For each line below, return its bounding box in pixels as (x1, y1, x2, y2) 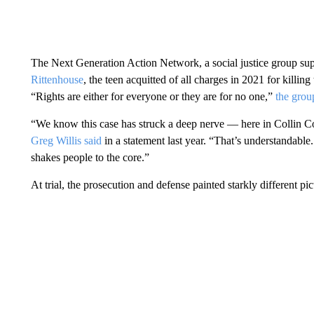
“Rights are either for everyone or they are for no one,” (30, 90, 275, 102)
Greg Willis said (30, 135, 102, 146)
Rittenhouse (30, 74, 83, 86)
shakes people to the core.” (30, 151, 149, 163)
